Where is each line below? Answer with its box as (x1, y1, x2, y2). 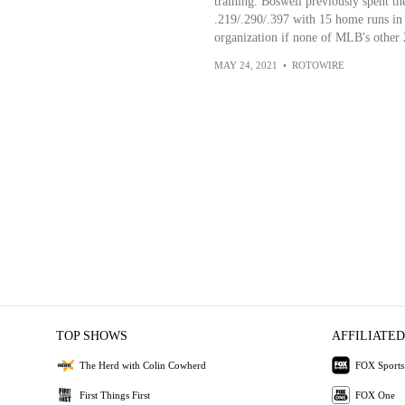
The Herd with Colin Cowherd (79, 359, 206, 371)
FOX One (354, 389, 395, 400)
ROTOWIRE (291, 60, 344, 71)
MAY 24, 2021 (213, 60, 278, 71)
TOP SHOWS (55, 329, 127, 343)
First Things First (79, 389, 150, 400)
